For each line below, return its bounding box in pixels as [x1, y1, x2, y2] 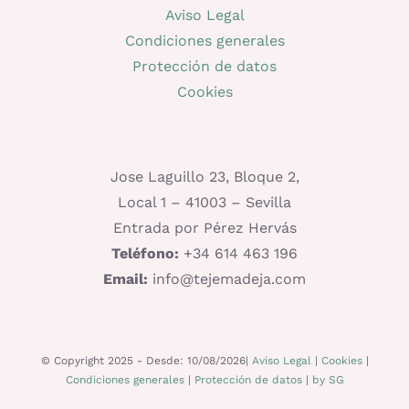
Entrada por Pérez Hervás [112, 218, 297, 236]
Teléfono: [111, 244, 179, 262]
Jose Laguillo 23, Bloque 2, [110, 167, 299, 185]
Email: [103, 269, 148, 288]
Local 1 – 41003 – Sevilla [118, 193, 291, 211]
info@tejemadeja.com [148, 269, 306, 288]
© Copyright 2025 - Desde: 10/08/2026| [40, 353, 252, 367]
